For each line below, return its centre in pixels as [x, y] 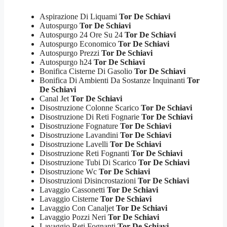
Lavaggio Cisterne [70, 199]
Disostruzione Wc [69, 171]
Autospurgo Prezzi [70, 53]
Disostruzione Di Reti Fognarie [90, 117]
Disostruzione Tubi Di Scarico [89, 162]
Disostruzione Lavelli [75, 144]
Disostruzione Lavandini [80, 135]
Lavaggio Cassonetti [73, 190]
